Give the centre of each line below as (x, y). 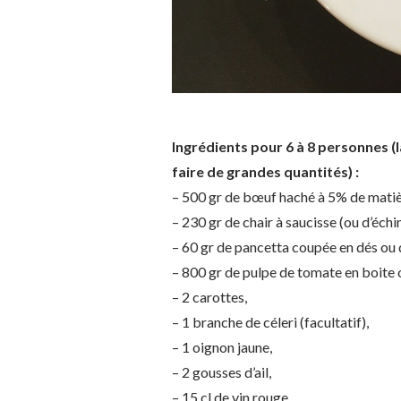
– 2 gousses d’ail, (222, 372)
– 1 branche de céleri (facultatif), (270, 322)
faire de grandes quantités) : (265, 171)
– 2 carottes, (209, 297)
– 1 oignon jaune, (222, 347)
